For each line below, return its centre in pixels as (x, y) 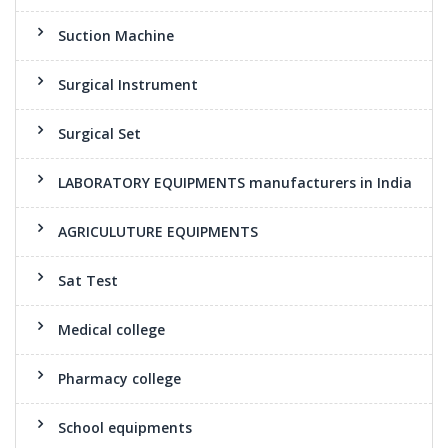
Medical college (111, 329)
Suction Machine (116, 35)
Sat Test (88, 280)
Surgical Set (99, 133)
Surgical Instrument (128, 84)
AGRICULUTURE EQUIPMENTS (158, 231)
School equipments (125, 427)
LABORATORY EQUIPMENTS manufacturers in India (235, 182)
